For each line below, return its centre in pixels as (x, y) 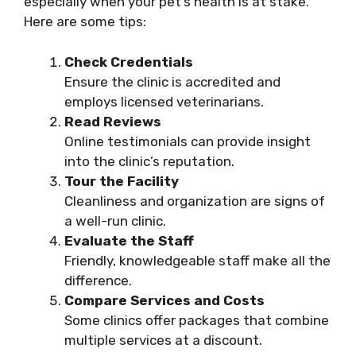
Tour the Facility (122, 181)
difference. (98, 280)
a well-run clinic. (115, 221)
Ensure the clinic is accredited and (172, 81)
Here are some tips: (85, 21)
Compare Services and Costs (164, 300)
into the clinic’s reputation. (149, 161)
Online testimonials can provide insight (188, 141)
